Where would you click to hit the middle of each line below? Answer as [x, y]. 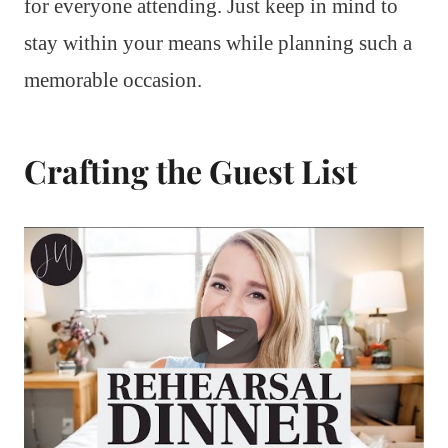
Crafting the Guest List [190, 171]
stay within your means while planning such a [218, 43]
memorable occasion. [113, 80]
